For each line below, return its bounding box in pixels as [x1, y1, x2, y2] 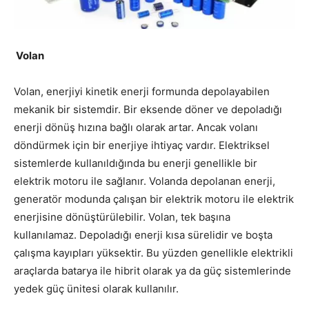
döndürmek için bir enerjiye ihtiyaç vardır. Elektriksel [14, 138, 270, 152]
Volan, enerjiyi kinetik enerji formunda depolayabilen [14, 84, 270, 98]
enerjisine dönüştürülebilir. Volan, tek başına [14, 210, 230, 223]
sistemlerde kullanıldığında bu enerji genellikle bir [14, 156, 257, 170]
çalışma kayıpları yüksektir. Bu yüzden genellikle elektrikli [14, 246, 293, 259]
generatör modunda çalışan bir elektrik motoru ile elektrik [14, 192, 294, 206]
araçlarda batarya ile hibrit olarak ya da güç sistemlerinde [14, 263, 291, 277]
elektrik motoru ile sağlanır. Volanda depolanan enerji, [14, 174, 275, 188]
